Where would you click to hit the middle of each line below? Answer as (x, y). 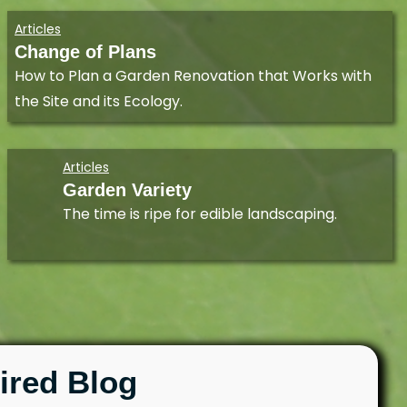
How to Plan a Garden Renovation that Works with (193, 76)
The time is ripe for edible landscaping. (200, 214)
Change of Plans (85, 52)
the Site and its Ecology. (99, 102)
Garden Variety (127, 190)
